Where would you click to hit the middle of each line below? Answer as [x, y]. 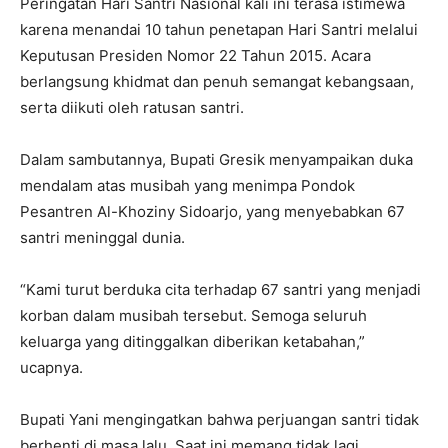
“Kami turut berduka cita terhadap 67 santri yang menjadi [220, 290]
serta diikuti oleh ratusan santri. [132, 108]
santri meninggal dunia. [102, 238]
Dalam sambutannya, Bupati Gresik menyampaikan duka [216, 160]
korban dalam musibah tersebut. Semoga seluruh [193, 316]
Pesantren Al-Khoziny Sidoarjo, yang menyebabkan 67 [212, 212]
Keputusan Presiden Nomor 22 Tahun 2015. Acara [195, 56]
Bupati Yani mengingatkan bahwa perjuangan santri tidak [219, 420]
